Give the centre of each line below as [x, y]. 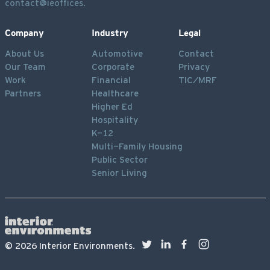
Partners [23, 93]
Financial [111, 80]
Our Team [25, 66]
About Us [24, 53]
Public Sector [119, 159]
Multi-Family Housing [137, 146]
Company [24, 33]
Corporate [113, 66]
